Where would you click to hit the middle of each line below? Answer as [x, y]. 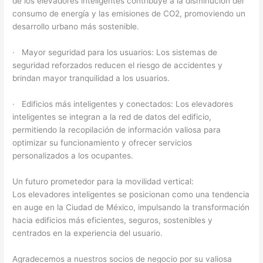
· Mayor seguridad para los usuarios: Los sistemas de [115, 53]
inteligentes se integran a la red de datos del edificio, [112, 117]
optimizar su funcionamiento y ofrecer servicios [102, 143]
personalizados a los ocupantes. [73, 156]
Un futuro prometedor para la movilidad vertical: [103, 181]
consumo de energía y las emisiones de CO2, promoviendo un [129, 14]
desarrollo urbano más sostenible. [76, 27]
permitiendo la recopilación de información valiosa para [117, 130]
